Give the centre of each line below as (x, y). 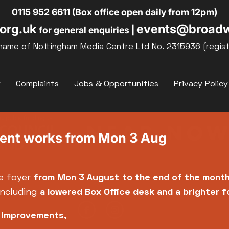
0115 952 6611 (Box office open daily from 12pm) (114, 12)
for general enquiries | (86, 30)
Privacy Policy (201, 85)
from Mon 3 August (76, 178)
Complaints (37, 85)
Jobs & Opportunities (116, 85)
